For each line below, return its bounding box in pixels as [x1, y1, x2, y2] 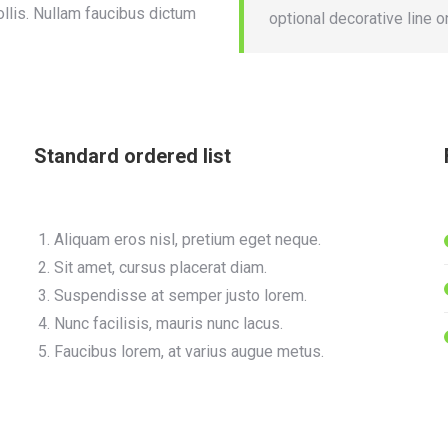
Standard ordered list [34, 144, 231, 168]
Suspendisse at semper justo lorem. [54, 286, 307, 305]
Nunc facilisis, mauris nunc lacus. [54, 314, 283, 333]
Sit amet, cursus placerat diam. [54, 258, 267, 277]
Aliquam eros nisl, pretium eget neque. [54, 230, 321, 249]
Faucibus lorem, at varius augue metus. [54, 342, 324, 361]
